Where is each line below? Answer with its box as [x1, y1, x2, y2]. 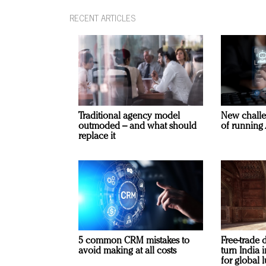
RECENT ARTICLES [69, 10, 135, 26]
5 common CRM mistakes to [78, 236, 189, 246]
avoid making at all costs [78, 246, 176, 256]
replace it [78, 131, 115, 141]
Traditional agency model [78, 111, 180, 121]
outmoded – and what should [78, 121, 197, 131]
